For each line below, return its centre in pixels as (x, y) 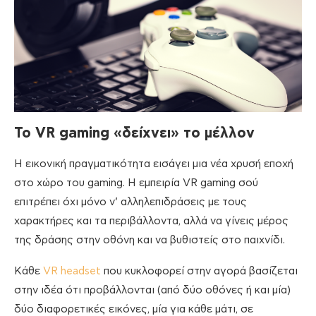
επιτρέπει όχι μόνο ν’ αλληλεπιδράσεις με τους (130, 202)
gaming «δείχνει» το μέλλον (157, 134)
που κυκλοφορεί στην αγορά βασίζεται (199, 272)
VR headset (72, 272)
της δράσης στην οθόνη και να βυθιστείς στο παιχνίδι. (150, 241)
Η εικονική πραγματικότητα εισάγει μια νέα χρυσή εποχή (154, 164)
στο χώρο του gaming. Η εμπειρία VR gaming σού (136, 183)
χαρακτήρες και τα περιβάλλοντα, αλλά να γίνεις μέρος (151, 221)
